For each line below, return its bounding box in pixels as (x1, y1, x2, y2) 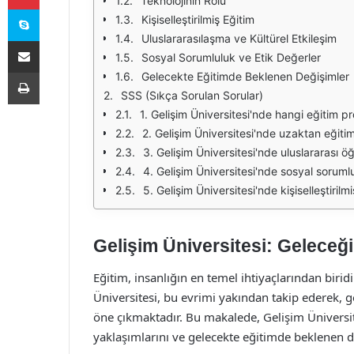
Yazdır (39, 66, 69, 78)
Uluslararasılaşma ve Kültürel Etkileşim (141, 32, 337, 45)
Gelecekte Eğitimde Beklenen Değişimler (141, 70, 349, 83)
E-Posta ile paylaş (39, 34, 70, 47)
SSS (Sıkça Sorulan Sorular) (121, 88, 263, 102)
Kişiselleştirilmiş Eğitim (141, 13, 254, 26)
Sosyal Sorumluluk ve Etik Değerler (141, 51, 321, 64)
